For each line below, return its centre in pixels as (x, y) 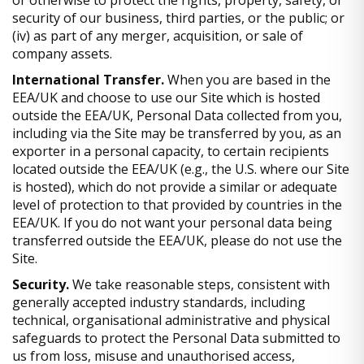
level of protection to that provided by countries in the (177, 204)
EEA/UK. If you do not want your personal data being (172, 222)
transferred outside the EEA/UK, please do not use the (177, 240)
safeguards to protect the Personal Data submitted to (176, 338)
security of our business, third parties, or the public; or (178, 17)
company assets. (62, 53)
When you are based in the (247, 79)
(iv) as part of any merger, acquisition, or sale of (158, 35)
